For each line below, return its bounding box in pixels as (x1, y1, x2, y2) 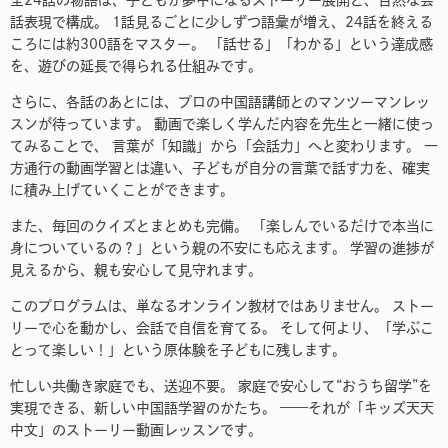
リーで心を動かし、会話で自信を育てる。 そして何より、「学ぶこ (10, 321, 434, 336)
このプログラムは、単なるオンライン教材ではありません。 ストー (10, 299, 434, 314)
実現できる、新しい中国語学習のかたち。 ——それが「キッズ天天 (10, 401, 434, 416)
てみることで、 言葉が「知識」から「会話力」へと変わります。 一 (10, 139, 438, 154)
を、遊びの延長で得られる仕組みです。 (10, 59, 262, 74)
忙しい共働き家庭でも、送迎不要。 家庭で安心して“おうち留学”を (10, 379, 432, 394)
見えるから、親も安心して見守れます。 (10, 263, 262, 278)
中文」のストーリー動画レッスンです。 (10, 423, 262, 438)
